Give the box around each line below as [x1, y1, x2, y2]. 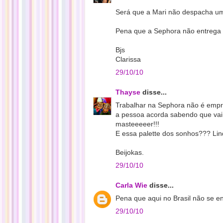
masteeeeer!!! [115, 120, 159, 128]
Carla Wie [115, 181, 147, 189]
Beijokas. [115, 148, 144, 156]
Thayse [115, 88, 140, 96]
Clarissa [115, 55, 141, 63]
